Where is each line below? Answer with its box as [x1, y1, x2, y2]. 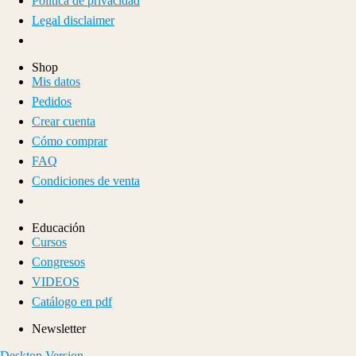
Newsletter [32, 321, 86, 335]
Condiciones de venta [32, 173, 140, 188]
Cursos [32, 234, 67, 249]
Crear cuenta [32, 114, 95, 128]
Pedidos [32, 94, 72, 108]
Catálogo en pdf [32, 294, 112, 308]
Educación [32, 220, 85, 234]
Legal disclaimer [32, 13, 114, 27]
